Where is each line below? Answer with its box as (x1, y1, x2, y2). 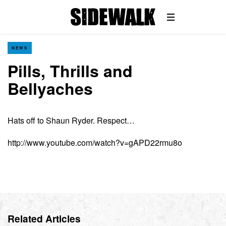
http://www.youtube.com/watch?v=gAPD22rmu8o (8, 137, 182, 149)
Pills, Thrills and (8, 59, 133, 82)
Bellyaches (8, 77, 93, 100)
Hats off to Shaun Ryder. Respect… (8, 115, 135, 126)
